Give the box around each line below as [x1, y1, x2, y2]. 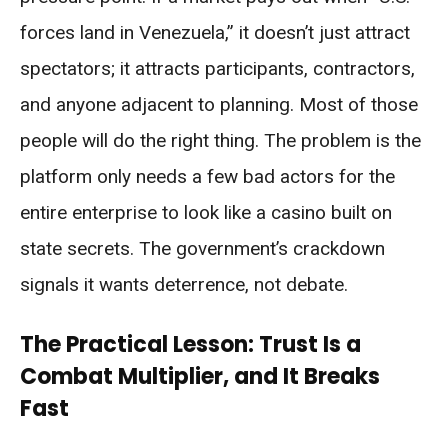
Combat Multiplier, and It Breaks [20, 361, 380, 393]
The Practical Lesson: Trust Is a [20, 329, 361, 361]
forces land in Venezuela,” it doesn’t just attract [20, 21, 410, 45]
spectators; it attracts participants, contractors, [20, 57, 415, 81]
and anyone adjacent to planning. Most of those [20, 93, 418, 117]
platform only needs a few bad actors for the [20, 165, 395, 189]
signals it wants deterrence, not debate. [20, 273, 348, 297]
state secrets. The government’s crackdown [20, 237, 385, 261]
